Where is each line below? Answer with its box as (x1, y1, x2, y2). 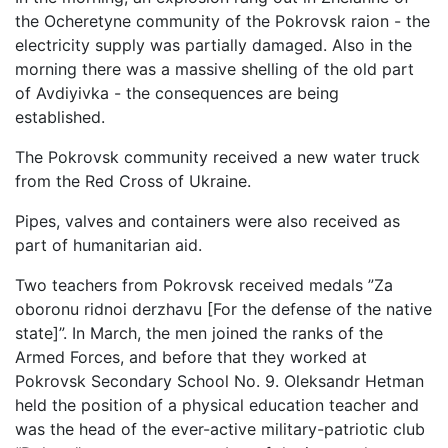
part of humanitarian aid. (15, 235, 202, 255)
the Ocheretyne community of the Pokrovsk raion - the (15, 11, 430, 31)
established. (15, 107, 105, 127)
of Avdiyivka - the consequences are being (15, 83, 339, 103)
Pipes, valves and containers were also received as (15, 211, 400, 231)
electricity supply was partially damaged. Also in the (15, 35, 412, 55)
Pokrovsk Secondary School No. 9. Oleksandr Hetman (15, 371, 424, 391)
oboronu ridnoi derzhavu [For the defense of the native (15, 299, 432, 319)
